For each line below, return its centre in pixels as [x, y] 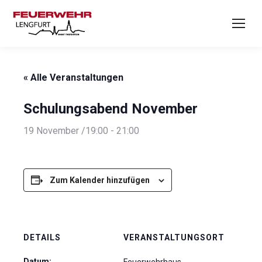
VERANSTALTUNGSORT [174, 237]
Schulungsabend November [111, 109]
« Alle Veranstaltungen [73, 77]
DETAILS [42, 237]
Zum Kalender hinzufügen [100, 180]
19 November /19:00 [66, 131]
